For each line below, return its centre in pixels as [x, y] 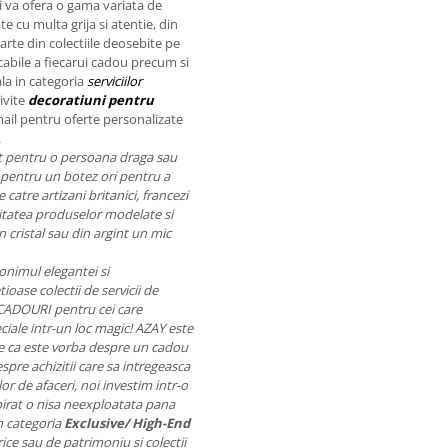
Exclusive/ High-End [127, 423]
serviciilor [114, 81]
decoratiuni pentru [91, 100]
